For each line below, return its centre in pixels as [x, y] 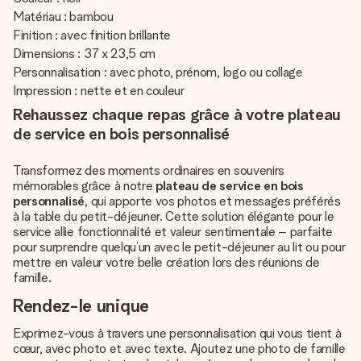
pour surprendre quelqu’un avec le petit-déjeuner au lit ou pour [179, 247]
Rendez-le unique [81, 305]
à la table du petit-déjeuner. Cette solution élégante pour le [174, 216]
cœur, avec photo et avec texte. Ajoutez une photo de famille [179, 349]
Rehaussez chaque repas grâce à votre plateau [177, 114]
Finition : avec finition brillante [92, 35]
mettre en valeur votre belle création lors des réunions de [166, 262]
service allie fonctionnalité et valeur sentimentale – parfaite [173, 232]
